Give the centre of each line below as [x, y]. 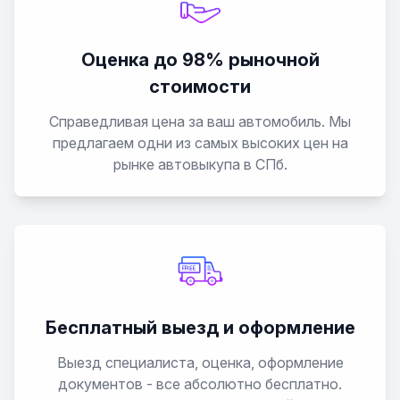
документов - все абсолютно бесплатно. [200, 384]
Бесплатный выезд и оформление [200, 328]
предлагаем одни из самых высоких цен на [200, 143]
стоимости [200, 87]
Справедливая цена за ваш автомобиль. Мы [200, 121]
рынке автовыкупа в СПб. [200, 164]
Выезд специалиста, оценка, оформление [200, 362]
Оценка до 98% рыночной [200, 60]
